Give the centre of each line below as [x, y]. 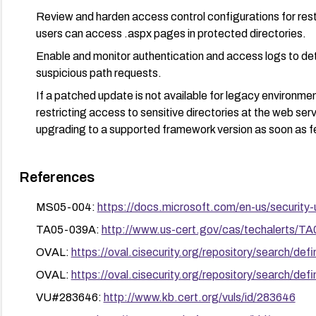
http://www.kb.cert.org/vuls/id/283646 [199, 297]
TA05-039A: [68, 229]
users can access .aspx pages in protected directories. [171, 33]
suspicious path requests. [98, 73]
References [56, 177]
